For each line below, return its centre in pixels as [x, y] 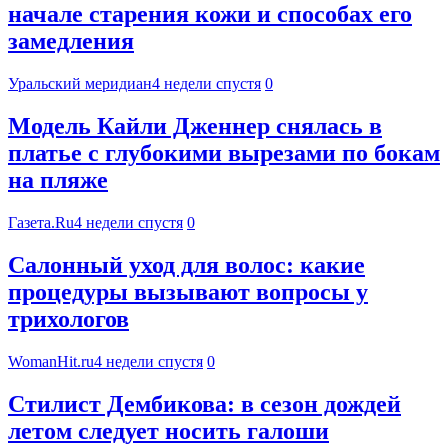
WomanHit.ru [51, 361]
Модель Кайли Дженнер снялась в [195, 126]
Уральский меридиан [80, 84]
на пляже [58, 180]
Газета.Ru [41, 223]
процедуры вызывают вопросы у [188, 292]
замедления [71, 41]
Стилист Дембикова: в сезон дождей [204, 403]
